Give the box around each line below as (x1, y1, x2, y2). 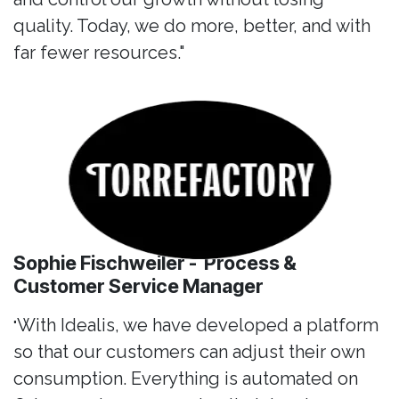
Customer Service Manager (13, 274, 264, 298)
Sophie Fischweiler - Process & (13, 251, 297, 275)
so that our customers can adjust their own (13, 341, 365, 363)
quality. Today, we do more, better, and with (13, 15, 370, 37)
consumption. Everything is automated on (13, 368, 358, 390)
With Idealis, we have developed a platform (17, 314, 379, 337)
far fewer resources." (13, 42, 184, 64)
